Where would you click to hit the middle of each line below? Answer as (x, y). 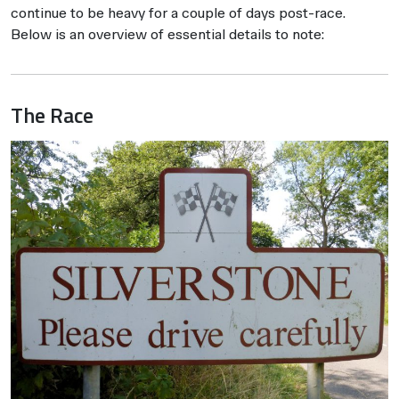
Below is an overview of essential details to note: (167, 34)
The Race (52, 114)
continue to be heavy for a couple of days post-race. (178, 12)
